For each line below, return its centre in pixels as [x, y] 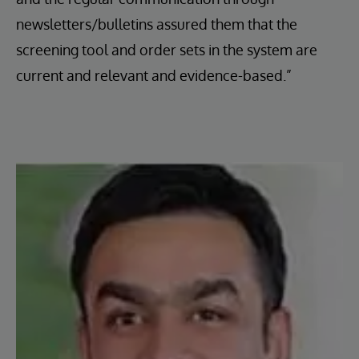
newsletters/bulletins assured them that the [157, 24]
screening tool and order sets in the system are [167, 50]
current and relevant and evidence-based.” [154, 76]
